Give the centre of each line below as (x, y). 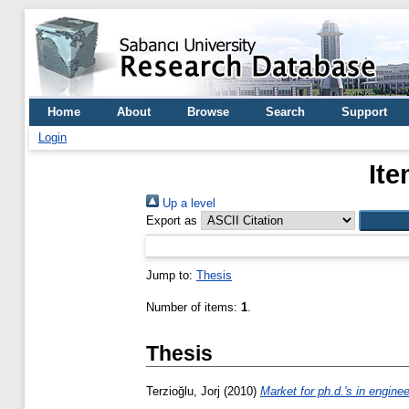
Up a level (187, 203)
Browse (208, 112)
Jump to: (171, 275)
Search (285, 112)
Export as (172, 220)
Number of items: (194, 307)
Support (364, 112)
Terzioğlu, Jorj (183, 392)
